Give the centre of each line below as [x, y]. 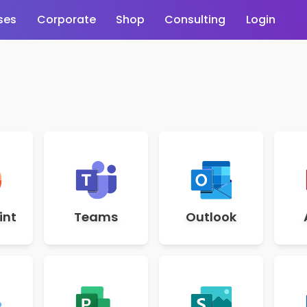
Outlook [211, 217]
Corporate [66, 20]
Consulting [195, 20]
